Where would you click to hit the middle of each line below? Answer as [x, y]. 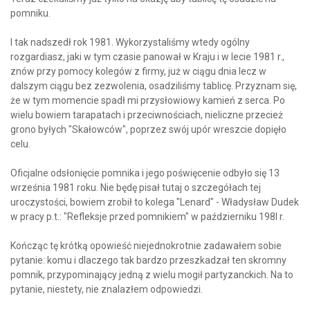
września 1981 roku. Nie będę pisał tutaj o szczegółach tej [136, 188]
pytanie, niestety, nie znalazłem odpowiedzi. [107, 290]
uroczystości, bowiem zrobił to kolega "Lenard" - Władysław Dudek [155, 202]
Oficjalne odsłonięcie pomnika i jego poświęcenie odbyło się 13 [145, 173]
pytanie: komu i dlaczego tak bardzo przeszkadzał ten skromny [148, 261]
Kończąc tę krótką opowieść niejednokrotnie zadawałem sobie [146, 246]
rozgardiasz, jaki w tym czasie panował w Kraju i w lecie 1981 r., [147, 57]
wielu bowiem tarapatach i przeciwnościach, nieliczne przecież [147, 115]
